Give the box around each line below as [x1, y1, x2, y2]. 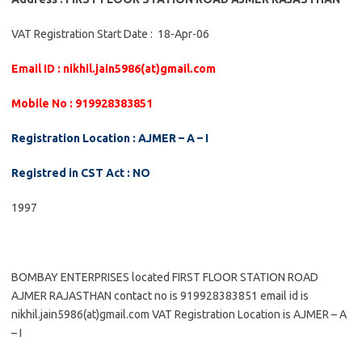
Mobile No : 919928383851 [11, 97, 153, 110]
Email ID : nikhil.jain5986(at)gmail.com [11, 62, 216, 75]
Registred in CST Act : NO [11, 166, 150, 179]
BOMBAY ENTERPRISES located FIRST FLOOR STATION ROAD [11, 271, 318, 284]
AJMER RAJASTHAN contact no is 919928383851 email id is [11, 289, 309, 302]
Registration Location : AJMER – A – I [11, 132, 208, 145]
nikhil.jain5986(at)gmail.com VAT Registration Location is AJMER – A [11, 308, 347, 321]
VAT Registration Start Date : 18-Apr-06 [11, 27, 209, 40]
